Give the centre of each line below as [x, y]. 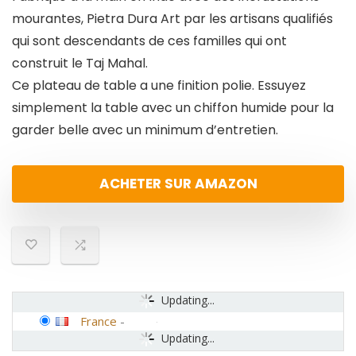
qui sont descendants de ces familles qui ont [149, 41]
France [99, 321]
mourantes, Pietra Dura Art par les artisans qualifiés [172, 19]
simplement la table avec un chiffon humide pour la [173, 108]
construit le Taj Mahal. [80, 64]
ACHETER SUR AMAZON [178, 184]
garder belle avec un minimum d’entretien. [145, 130]
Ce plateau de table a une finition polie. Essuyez [159, 86]
